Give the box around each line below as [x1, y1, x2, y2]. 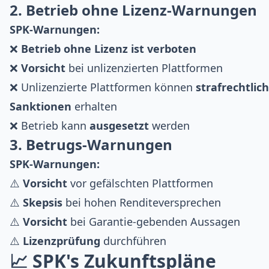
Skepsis [23, 195, 62, 210]
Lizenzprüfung [23, 233, 100, 248]
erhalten [71, 98, 117, 113]
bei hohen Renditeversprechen [62, 195, 221, 210]
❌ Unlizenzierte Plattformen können [10, 79, 196, 94]
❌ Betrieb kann [10, 118, 89, 133]
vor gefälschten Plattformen [67, 175, 213, 190]
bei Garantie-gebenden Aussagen [67, 214, 240, 229]
